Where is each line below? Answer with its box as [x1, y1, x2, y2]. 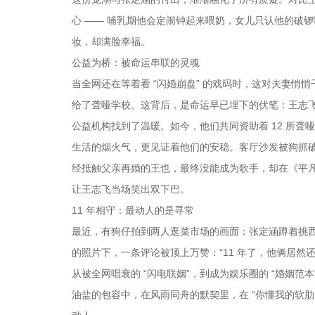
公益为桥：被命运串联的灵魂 [72, 56, 200, 68]
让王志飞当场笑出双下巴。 [72, 183, 190, 195]
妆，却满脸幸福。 [72, 35, 150, 47]
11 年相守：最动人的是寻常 [72, 204, 194, 216]
